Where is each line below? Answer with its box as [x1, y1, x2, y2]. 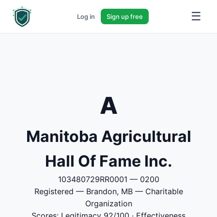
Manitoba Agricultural [26, 127, 191, 146]
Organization [85, 199, 132, 208]
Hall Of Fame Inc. [45, 152, 172, 170]
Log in [77, 13, 95, 20]
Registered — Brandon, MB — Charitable [34, 186, 183, 196]
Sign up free [107, 13, 143, 20]
